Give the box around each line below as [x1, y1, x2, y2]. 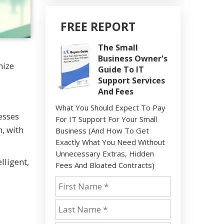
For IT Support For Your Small [55, 113, 157, 124]
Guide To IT [98, 63, 144, 75]
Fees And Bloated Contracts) [55, 159, 154, 170]
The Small [98, 41, 138, 53]
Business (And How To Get [55, 125, 149, 135]
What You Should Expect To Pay [55, 102, 165, 112]
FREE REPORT [60, 18, 135, 34]
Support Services [98, 74, 165, 86]
